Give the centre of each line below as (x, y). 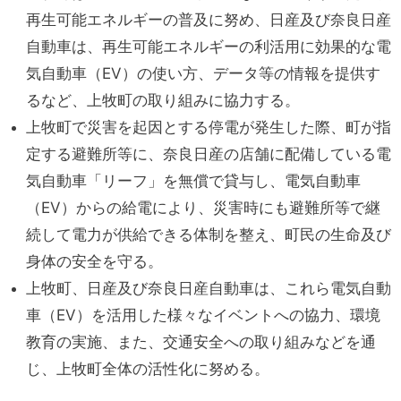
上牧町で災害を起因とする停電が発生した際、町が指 (208, 127)
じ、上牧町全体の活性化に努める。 (147, 368)
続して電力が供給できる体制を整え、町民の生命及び (208, 234)
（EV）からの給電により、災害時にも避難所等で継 (203, 207)
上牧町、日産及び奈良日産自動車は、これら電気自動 (208, 288)
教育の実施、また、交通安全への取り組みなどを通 (200, 341)
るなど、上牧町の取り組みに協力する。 (162, 100)
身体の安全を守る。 (94, 261)
